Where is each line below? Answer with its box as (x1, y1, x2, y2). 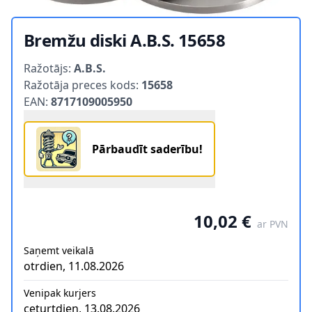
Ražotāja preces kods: (24, 77, 141, 93)
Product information (23, 52, 132, 68)
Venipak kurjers (24, 286, 96, 300)
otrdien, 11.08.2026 (24, 258, 124, 274)
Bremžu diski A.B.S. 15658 (24, 29, 225, 52)
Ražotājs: (24, 61, 74, 77)
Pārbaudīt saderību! (92, 141, 203, 157)
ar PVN (257, 217, 288, 231)
